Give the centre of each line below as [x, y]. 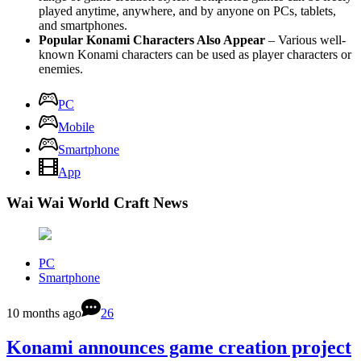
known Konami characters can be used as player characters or [195, 54]
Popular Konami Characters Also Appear [152, 39]
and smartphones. [83, 25]
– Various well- [305, 39]
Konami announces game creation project [179, 347]
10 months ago [44, 313]
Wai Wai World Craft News [97, 203]
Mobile [76, 127]
